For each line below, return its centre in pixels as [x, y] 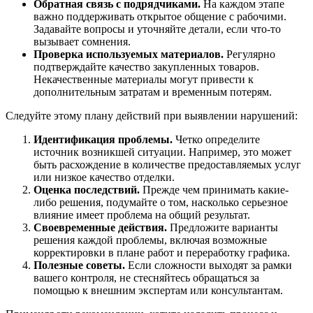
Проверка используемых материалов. [129, 54]
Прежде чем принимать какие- [214, 190]
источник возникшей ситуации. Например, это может [162, 152]
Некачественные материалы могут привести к [144, 80]
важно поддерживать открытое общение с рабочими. [160, 17]
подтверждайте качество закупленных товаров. [146, 67]
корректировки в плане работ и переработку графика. [162, 253]
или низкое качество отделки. [104, 177]
